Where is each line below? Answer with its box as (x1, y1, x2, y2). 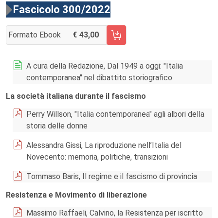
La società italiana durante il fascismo (6, 91, 146, 101)
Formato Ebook (8, 30, 61, 39)
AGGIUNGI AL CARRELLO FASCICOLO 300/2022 (6, 35, 169, 45)
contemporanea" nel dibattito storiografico (26, 73, 172, 82)
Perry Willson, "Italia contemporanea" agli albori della (26, 109, 204, 119)
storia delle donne (26, 121, 88, 130)
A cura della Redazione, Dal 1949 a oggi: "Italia (26, 61, 183, 71)
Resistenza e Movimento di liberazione (6, 190, 147, 200)
